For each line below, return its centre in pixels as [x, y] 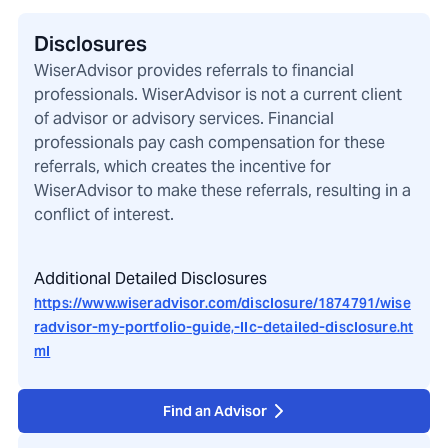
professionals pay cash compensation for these [209, 143]
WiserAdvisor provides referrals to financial [194, 71]
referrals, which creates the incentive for [182, 167]
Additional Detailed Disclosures [150, 279]
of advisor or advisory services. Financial [184, 119]
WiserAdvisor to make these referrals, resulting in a [222, 191]
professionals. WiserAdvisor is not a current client [218, 95]
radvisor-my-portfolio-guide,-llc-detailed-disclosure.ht [224, 327]
